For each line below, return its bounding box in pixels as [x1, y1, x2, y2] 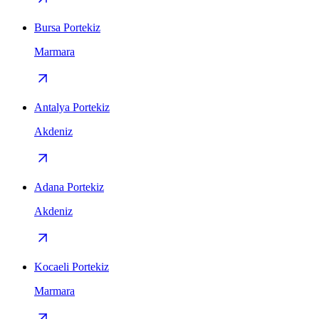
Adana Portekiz [34, 181, 104, 194]
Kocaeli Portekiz [34, 261, 109, 273]
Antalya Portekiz [34, 101, 110, 114]
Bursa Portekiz [34, 21, 100, 34]
